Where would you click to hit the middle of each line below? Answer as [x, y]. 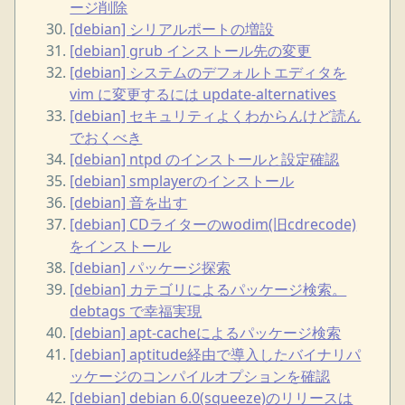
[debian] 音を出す [129, 202]
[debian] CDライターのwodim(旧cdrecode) [213, 224]
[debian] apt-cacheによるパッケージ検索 [206, 332]
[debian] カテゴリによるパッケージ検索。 [208, 289]
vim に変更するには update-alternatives [203, 94]
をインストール [121, 245]
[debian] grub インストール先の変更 [191, 50]
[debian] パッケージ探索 [151, 267]
